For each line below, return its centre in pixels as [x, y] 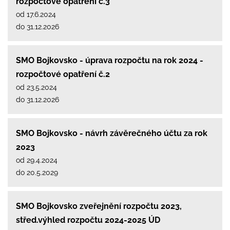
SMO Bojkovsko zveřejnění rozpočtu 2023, [99, 206]
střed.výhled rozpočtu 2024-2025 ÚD [88, 220]
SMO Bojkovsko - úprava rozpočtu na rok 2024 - [110, 60]
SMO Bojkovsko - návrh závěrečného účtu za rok [112, 133]
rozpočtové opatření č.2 [63, 74]
